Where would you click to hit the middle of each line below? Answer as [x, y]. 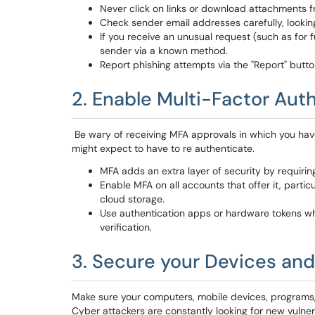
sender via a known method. [164, 51]
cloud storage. [132, 199]
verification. [126, 227]
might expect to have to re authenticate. [163, 148]
